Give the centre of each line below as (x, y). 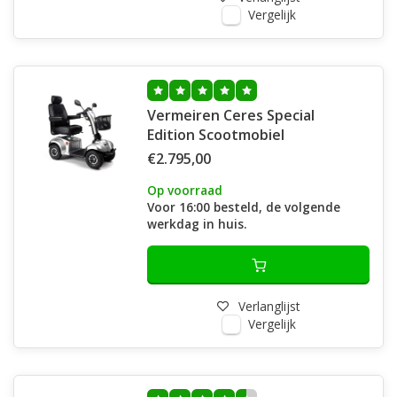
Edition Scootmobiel (216, 135)
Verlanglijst (269, 306)
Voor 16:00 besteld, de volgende (244, 207)
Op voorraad (185, 190)
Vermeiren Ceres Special (231, 115)
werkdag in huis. (197, 224)
